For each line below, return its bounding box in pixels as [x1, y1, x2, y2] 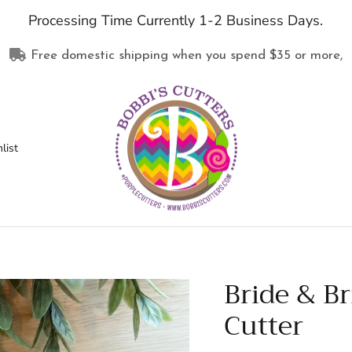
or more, [290, 48, 343, 62]
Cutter [224, 302, 304, 349]
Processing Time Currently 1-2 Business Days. [28, 11, 324, 31]
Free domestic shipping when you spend [30, 48, 269, 62]
